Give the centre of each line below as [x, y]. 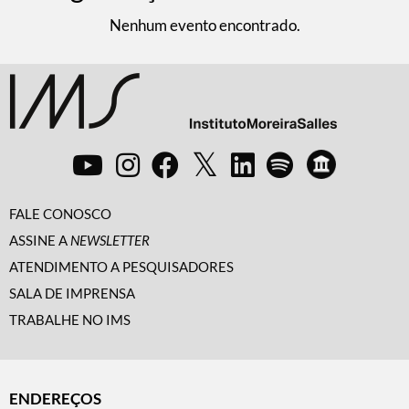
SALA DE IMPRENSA [72, 293]
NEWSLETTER [110, 240]
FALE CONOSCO [60, 213]
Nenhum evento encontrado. [204, 25]
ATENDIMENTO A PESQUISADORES [121, 266]
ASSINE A [40, 240]
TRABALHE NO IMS [70, 319]
